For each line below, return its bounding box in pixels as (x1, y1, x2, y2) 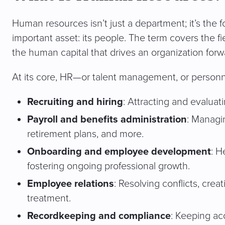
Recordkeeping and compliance (27, 209, 171, 222)
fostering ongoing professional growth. (27, 160, 190, 172)
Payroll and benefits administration (27, 113, 187, 126)
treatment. (27, 192, 71, 204)
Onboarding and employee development (27, 145, 211, 158)
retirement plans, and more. (27, 128, 144, 140)
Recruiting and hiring (27, 95, 123, 108)
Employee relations (27, 177, 114, 190)
